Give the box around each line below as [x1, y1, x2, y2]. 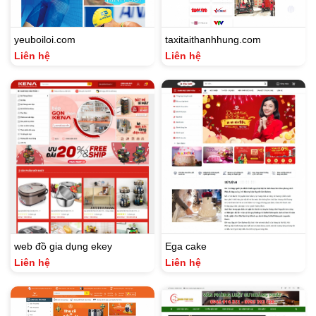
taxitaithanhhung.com [165, 34, 261, 46]
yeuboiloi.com [14, 34, 75, 46]
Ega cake [165, 241, 207, 253]
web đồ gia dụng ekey [14, 241, 112, 253]
